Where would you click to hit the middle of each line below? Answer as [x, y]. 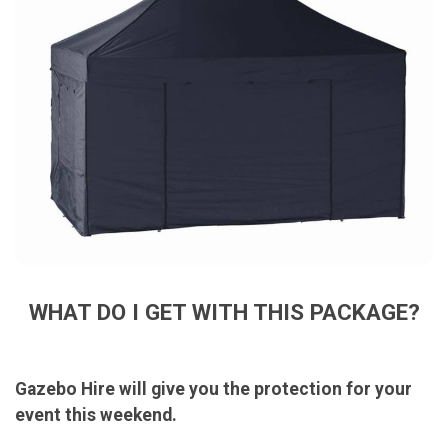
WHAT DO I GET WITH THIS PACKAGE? [224, 311]
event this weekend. [96, 415]
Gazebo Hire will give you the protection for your [213, 389]
